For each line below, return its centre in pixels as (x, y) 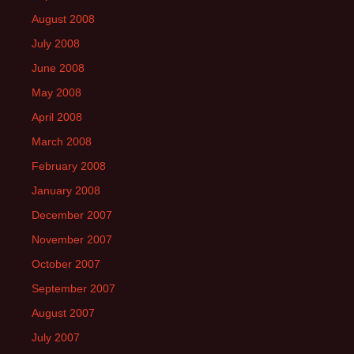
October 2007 (66, 264)
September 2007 (73, 288)
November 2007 (72, 239)
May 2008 (56, 92)
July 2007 (56, 337)
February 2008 (69, 166)
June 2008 (58, 68)
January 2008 (66, 190)
